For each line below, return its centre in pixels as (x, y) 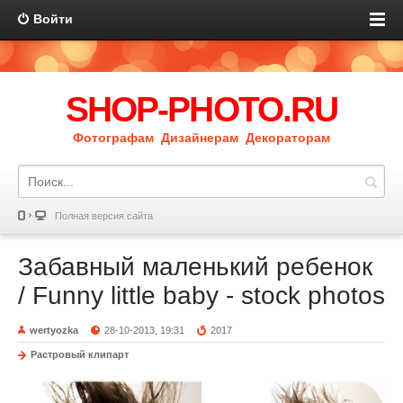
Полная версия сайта (104, 216)
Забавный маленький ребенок (195, 267)
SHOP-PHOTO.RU (201, 109)
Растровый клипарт (80, 354)
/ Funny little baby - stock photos (201, 296)
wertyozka (54, 330)
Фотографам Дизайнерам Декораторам (201, 138)
